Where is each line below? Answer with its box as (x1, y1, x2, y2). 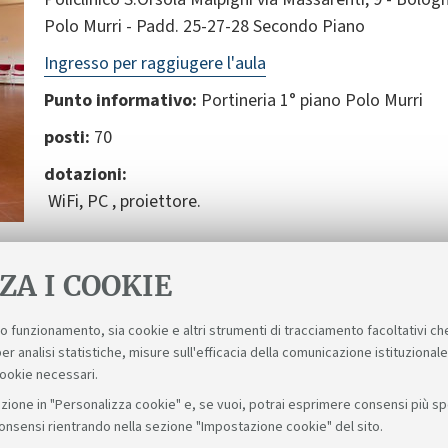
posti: (44, 124, 94, 150)
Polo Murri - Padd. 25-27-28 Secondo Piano (44, 13, 365, 39)
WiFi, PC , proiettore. (44, 188, 201, 214)
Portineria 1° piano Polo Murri (197, 87, 423, 113)
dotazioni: (44, 161, 127, 187)
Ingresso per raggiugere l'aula (44, 50, 266, 76)
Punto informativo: (44, 87, 197, 113)
